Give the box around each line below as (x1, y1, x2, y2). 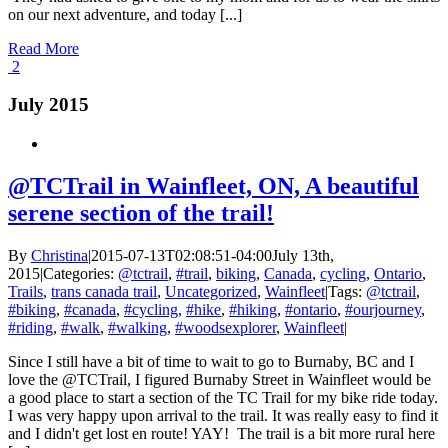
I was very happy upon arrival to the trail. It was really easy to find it (8, 406, 438, 424)
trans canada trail (51, 282, 157, 300)
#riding (8, 318, 53, 336)
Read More (8, 39, 79, 57)
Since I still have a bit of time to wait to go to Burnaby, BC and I (8, 352, 414, 370)
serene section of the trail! (8, 199, 274, 226)
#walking (108, 318, 167, 336)
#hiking (229, 300, 277, 318)
